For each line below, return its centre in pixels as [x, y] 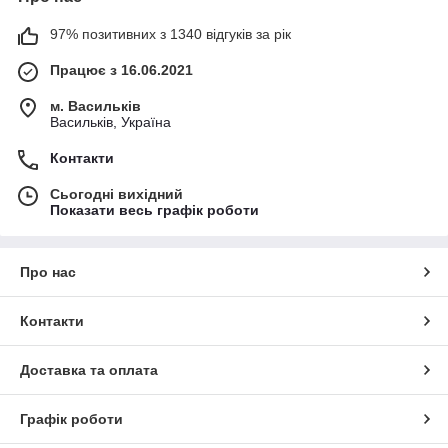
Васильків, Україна [110, 122]
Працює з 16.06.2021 [121, 70]
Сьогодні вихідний [116, 194]
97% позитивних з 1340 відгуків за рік [170, 34]
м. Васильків [95, 106]
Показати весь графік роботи [154, 210]
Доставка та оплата [89, 370]
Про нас [48, 272]
